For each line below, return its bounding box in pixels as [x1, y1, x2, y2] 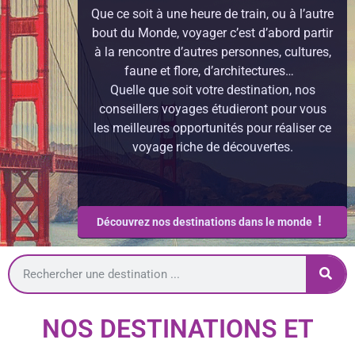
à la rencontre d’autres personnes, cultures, [94, 44, 331, 60]
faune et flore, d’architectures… [124, 63, 300, 79]
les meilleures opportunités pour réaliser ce [94, 120, 331, 136]
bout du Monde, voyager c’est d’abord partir [92, 25, 333, 41]
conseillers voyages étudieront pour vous [98, 101, 326, 117]
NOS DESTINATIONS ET [41, 314, 314, 345]
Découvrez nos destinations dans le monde [97, 216, 315, 229]
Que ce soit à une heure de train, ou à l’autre [91, 6, 334, 22]
